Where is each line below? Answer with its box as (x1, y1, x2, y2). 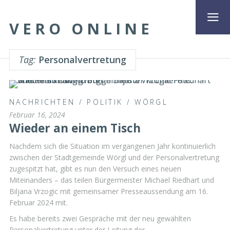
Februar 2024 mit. (9, 197, 68, 207)
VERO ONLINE (9, 18, 153, 39)
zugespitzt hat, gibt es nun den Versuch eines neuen (9, 163, 181, 174)
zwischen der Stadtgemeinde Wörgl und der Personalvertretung (9, 152, 219, 162)
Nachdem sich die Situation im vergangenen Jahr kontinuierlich (9, 141, 216, 151)
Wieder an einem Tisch (9, 120, 141, 136)
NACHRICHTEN (9, 97, 75, 107)
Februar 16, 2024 (9, 109, 65, 120)
